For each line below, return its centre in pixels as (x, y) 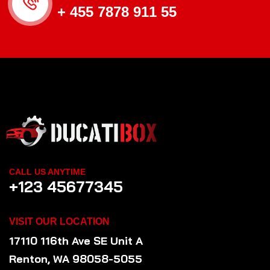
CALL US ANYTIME (47, 171)
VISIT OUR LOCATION (59, 221)
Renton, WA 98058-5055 (76, 259)
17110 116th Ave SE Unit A (76, 240)
